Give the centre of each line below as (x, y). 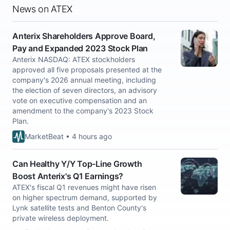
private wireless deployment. (61, 218)
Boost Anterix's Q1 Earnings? (68, 176)
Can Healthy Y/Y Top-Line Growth (77, 164)
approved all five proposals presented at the (87, 70)
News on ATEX (43, 9)
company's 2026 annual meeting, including (84, 80)
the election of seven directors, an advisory (85, 90)
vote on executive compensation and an (80, 100)
